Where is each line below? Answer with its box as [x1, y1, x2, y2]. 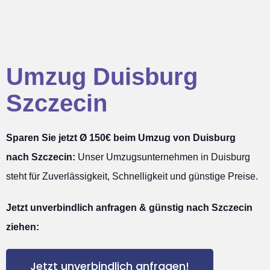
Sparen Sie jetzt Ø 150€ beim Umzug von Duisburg [6, 133, 236, 143]
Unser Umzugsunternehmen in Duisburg [75, 152, 250, 163]
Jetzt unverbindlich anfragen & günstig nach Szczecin [6, 202, 253, 213]
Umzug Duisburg [6, 63, 198, 90]
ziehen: [6, 222, 39, 233]
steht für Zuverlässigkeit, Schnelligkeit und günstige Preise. [6, 171, 258, 182]
